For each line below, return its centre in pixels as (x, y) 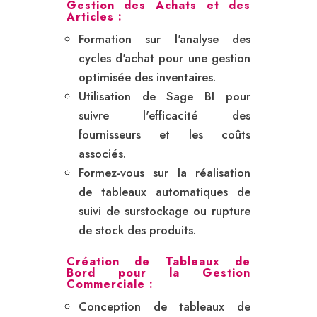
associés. (102, 153)
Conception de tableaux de (165, 306)
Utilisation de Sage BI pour (165, 96)
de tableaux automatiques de (165, 191)
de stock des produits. (137, 230)
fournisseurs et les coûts (165, 134)
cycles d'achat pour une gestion (165, 58)
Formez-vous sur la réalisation (165, 172)
